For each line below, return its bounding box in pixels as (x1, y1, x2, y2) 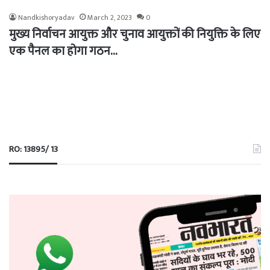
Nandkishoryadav (18, 11, 75, 24)
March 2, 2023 (87, 11, 132, 24)
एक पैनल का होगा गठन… (9, 41, 118, 62)
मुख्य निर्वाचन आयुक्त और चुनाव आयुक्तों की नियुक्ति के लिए (9, 24, 260, 45)
